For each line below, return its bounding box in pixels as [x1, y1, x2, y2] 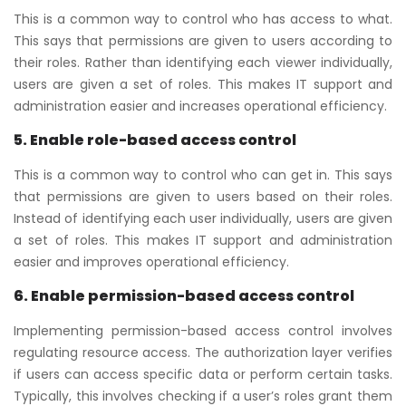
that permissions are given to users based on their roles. [14, 187, 392, 206]
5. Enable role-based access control [14, 129, 296, 150]
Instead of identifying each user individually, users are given [14, 208, 392, 227]
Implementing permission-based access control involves [14, 321, 392, 340]
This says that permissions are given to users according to [14, 31, 392, 50]
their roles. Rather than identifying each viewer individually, [14, 53, 392, 72]
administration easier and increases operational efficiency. [14, 96, 387, 115]
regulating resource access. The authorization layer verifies [14, 343, 392, 362]
